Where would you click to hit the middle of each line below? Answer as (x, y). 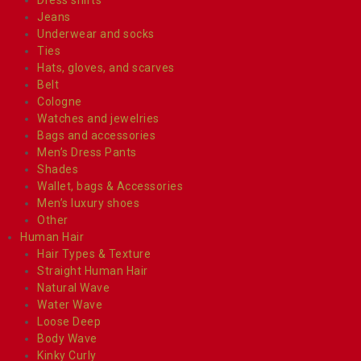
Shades (58, 169)
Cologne (60, 101)
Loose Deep (69, 321)
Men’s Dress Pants (87, 152)
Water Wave (70, 304)
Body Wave (67, 338)
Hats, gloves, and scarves (106, 67)
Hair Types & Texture (94, 253)
